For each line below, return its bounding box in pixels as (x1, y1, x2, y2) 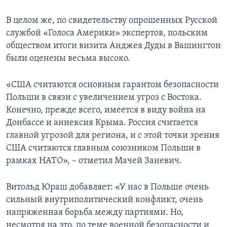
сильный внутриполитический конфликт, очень (6, 195, 203, 205)
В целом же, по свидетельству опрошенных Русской (6, 16, 217, 26)
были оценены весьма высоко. (6, 54, 130, 64)
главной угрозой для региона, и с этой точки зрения (6, 131, 219, 141)
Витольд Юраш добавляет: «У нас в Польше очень (6, 182, 209, 193)
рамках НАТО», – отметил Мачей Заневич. (6, 156, 182, 166)
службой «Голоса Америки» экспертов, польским (6, 28, 208, 39)
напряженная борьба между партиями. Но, (6, 208, 183, 218)
